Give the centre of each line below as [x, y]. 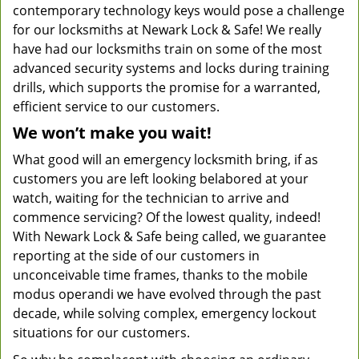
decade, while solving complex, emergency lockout [165, 313]
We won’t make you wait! [112, 133]
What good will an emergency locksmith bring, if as [165, 159]
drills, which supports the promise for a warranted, [167, 87]
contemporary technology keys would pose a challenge [179, 10]
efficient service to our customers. [116, 107]
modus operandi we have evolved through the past [167, 294]
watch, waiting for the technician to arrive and [151, 198]
